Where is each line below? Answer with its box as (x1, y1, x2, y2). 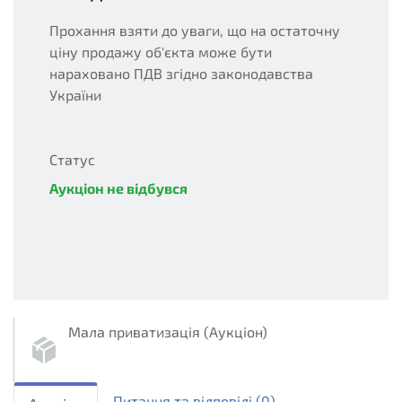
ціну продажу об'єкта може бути (49, 43, 272, 60)
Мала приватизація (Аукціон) (68, 323, 267, 340)
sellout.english (29, 363, 126, 380)
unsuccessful (63, 223, 149, 240)
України (49, 86, 101, 103)
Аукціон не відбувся (49, 179, 188, 197)
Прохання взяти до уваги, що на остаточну (49, 22, 340, 39)
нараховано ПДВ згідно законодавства (49, 65, 313, 82)
